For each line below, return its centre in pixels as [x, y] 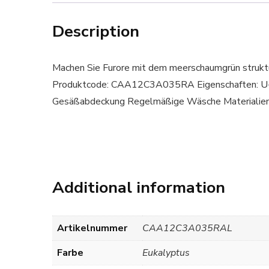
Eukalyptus [166, 252]
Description [96, 31]
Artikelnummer [92, 228]
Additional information [139, 187]
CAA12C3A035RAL [187, 228]
